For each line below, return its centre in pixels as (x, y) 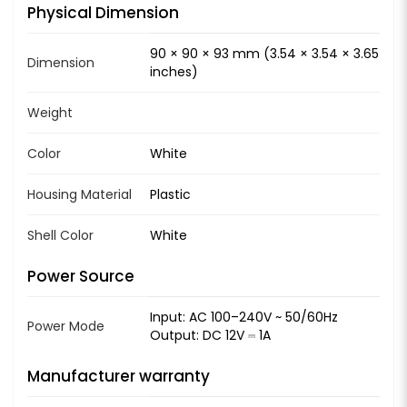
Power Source (81, 276)
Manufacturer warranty (119, 376)
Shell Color (60, 235)
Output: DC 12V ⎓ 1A (210, 335)
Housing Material (79, 194)
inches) (174, 71)
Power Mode (66, 326)
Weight (50, 112)
